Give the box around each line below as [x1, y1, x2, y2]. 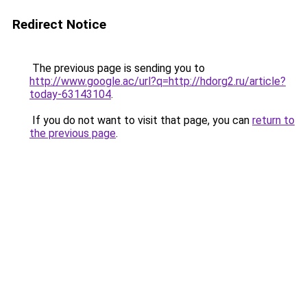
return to [252, 114, 295, 127]
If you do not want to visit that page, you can [29, 114, 252, 127]
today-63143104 [29, 88, 111, 101]
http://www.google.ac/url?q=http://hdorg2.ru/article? [29, 75, 286, 88]
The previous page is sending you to [29, 62, 205, 75]
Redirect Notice [12, 16, 106, 32]
